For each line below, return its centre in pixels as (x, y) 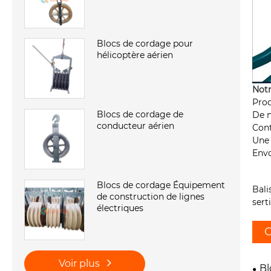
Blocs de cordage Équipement (161, 185)
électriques (120, 208)
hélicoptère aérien (135, 55)
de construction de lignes (151, 197)
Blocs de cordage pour (145, 44)
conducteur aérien (135, 126)
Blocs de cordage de (140, 115)
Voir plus (80, 264)
